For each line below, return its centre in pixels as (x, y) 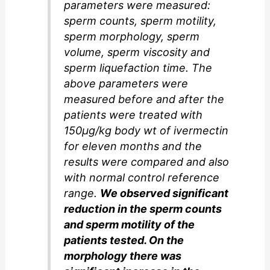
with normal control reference (142, 177)
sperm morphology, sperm (132, 36)
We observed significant (165, 193)
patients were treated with (133, 115)
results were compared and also (147, 162)
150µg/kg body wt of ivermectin (146, 130)
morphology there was (123, 256)
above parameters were (126, 83)
